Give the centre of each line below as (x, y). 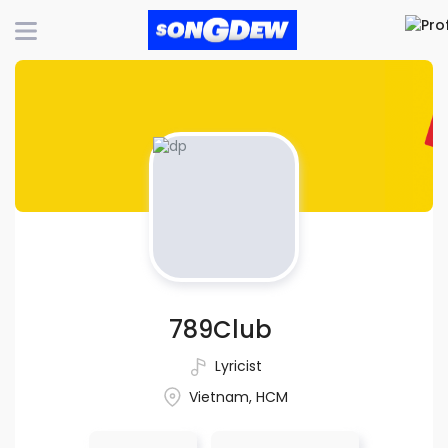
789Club (220, 329)
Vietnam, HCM (236, 396)
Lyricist (236, 365)
